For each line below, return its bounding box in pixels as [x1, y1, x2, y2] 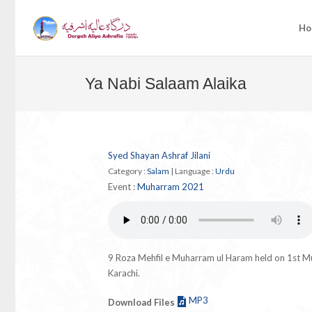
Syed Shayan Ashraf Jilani [107, 150, 210, 161]
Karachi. [107, 267, 140, 279]
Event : [107, 181, 137, 192]
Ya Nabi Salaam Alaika [85, 75, 247, 93]
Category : [107, 166, 147, 176]
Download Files [107, 296, 175, 308]
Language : [174, 166, 215, 176]
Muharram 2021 [136, 181, 204, 192]
